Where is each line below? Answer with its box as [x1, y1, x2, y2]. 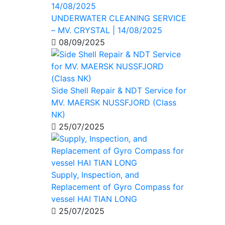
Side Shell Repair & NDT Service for [51, 85, 186, 95]
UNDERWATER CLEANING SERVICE [51, 13, 186, 23]
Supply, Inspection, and [51, 169, 139, 180]
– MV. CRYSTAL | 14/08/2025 [51, 25, 162, 35]
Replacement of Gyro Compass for [51, 181, 184, 192]
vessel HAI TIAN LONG [51, 193, 137, 204]
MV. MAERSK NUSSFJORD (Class [51, 97, 176, 107]
